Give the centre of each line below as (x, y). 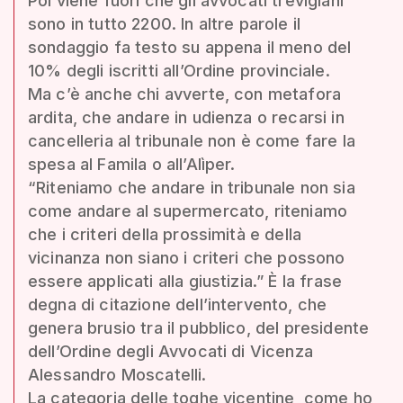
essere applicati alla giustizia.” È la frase (185, 281)
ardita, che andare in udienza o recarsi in (186, 117)
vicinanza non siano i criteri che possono (187, 257)
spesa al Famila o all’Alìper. (132, 164)
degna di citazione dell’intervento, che (178, 304)
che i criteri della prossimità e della (165, 234)
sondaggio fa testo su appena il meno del (190, 47)
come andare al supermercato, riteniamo (188, 210)
